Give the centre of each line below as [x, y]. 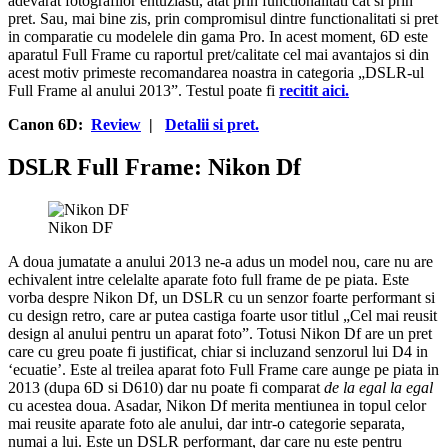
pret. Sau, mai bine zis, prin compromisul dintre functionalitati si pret [223, 18]
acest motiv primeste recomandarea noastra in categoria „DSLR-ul [216, 72]
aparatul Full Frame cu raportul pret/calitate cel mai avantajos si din [218, 54]
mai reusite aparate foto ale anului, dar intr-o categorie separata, [206, 423]
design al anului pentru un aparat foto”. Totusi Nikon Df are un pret [220, 333]
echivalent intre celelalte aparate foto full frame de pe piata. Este [208, 279]
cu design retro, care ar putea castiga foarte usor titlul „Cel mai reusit [222, 315]
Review [116, 124]
